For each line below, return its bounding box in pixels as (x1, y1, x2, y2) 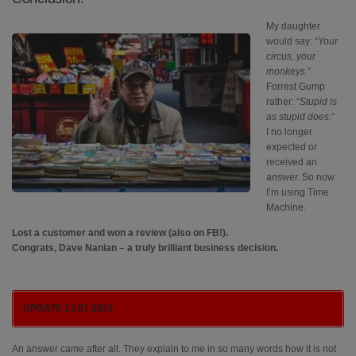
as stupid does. (266, 111, 331, 123)
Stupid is (300, 96, 337, 108)
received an (266, 157, 317, 168)
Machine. (266, 202, 306, 214)
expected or (266, 141, 317, 153)
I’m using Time (266, 187, 329, 199)
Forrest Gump (266, 81, 325, 93)
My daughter (266, 21, 320, 33)
